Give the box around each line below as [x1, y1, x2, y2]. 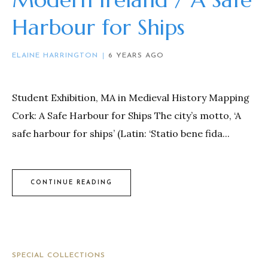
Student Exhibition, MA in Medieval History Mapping [12, 92, 249, 104]
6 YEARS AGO [108, 52, 164, 60]
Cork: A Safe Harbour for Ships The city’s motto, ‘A [12, 109, 241, 122]
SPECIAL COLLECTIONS [12, 252, 105, 260]
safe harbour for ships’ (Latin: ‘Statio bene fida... [12, 127, 230, 140]
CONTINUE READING [31, 179, 112, 186]
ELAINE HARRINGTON [12, 52, 98, 60]
